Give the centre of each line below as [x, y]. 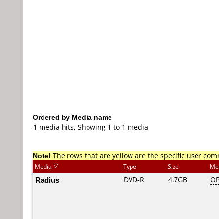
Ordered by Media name [72, 117]
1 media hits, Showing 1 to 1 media [91, 127]
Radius [47, 180]
